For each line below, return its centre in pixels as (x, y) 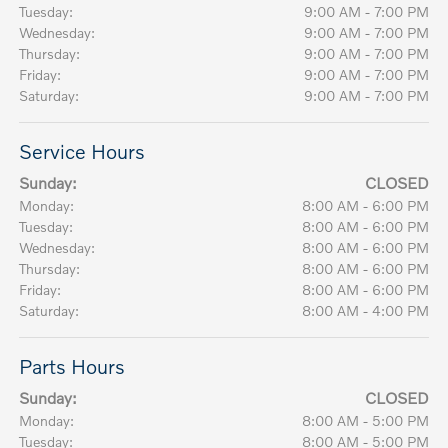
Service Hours (82, 151)
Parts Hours (72, 366)
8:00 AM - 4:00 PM (365, 311)
